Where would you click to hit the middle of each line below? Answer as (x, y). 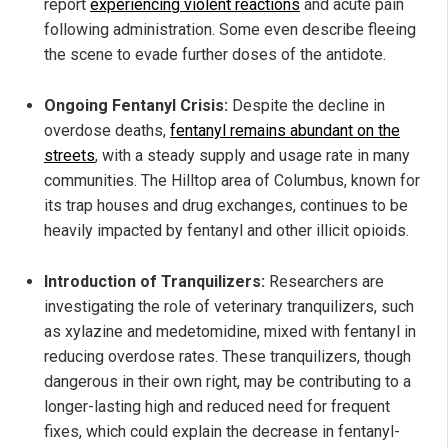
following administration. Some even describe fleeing (230, 29)
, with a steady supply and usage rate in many (252, 155)
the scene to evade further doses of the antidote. (215, 54)
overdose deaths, (107, 130)
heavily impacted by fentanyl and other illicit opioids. (226, 230)
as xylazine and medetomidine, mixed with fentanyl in (230, 331)
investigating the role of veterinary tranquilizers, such (229, 306)
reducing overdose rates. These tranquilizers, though (227, 356)
